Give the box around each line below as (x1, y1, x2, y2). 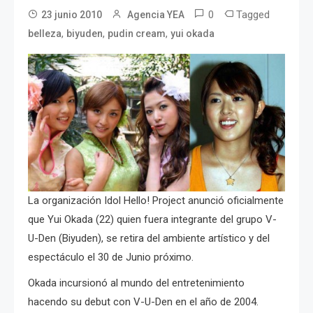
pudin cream (108, 27, 166, 39)
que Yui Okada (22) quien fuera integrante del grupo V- (28, 212, 277, 226)
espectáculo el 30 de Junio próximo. (28, 250, 194, 263)
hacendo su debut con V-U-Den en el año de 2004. (28, 295, 259, 308)
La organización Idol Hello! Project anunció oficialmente (28, 194, 284, 207)
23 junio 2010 (41, 8, 102, 20)
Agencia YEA (127, 8, 184, 20)
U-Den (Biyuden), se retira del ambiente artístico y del (28, 231, 270, 245)
